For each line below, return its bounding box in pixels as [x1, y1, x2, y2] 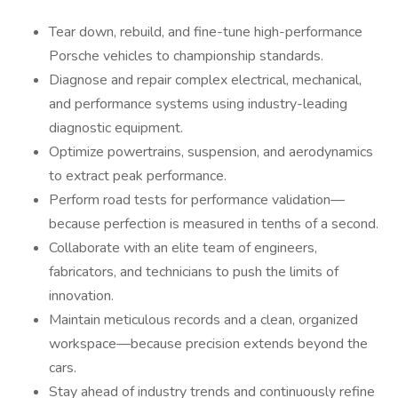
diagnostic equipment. [49, 118, 183, 138]
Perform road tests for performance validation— [49, 190, 345, 210]
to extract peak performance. [49, 166, 227, 186]
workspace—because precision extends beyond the [49, 334, 368, 354]
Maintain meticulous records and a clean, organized [49, 310, 358, 330]
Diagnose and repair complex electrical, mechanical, [49, 70, 362, 90]
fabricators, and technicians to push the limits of [49, 262, 338, 282]
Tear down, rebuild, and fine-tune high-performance [49, 22, 362, 42]
